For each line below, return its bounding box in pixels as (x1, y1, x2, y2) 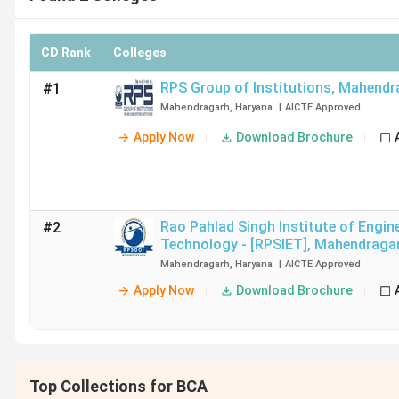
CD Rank (41, 45, 91, 60)
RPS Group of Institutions (160, 79, 331, 96)
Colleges (113, 45, 167, 60)
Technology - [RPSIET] (160, 236, 307, 253)
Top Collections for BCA (29, 377, 208, 395)
